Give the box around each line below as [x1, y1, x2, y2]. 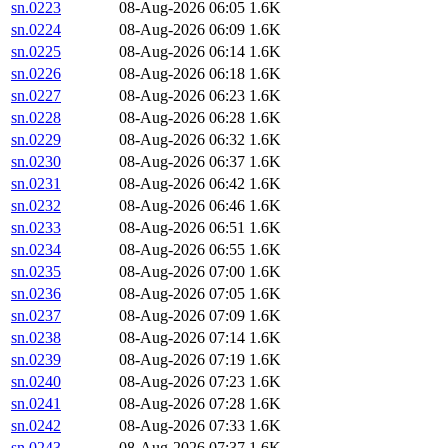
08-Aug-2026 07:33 [119, 417, 245, 435]
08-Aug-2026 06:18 [119, 65, 245, 83]
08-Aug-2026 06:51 [119, 219, 245, 237]
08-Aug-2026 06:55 [119, 241, 245, 259]
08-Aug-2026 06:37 [119, 153, 245, 171]
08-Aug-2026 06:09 [119, 21, 245, 39]
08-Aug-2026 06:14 [119, 43, 245, 61]
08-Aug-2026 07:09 [119, 307, 245, 325]
